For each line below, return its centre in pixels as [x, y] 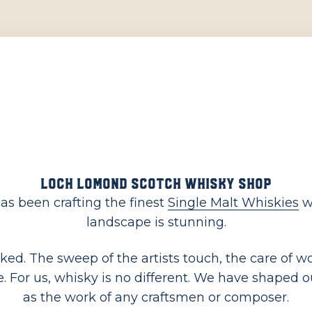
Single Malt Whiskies [233, 203]
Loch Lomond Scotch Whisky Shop [156, 184]
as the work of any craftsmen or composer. [156, 298]
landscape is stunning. [156, 223]
